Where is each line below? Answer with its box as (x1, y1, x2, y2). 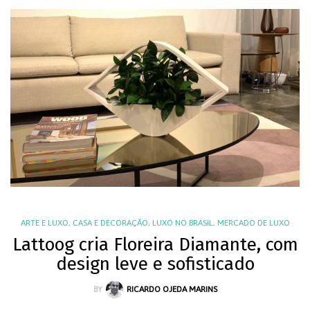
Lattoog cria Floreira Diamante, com (12, 233, 298, 255)
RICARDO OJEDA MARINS (126, 284, 217, 294)
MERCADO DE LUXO (217, 217, 290, 228)
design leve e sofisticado (55, 253, 255, 275)
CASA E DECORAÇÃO (72, 217, 148, 228)
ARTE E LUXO (20, 217, 69, 228)
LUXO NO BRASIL (152, 217, 213, 228)
